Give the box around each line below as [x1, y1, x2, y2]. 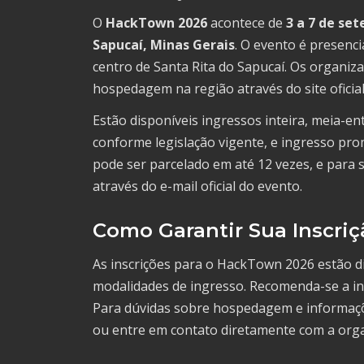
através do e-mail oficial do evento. [93, 177, 302, 196]
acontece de [207, 14, 286, 32]
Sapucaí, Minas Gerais [93, 36, 235, 54]
